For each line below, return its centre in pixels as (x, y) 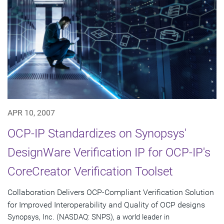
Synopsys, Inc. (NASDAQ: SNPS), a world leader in (88, 217)
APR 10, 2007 (31, 112)
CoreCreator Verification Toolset (90, 171)
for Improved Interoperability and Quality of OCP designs (106, 204)
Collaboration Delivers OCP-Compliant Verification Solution (111, 192)
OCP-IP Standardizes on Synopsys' (97, 133)
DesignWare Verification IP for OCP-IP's (109, 152)
